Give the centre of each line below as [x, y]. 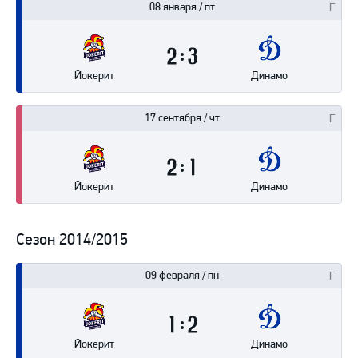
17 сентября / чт [182, 118]
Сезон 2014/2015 [72, 239]
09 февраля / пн [182, 275]
